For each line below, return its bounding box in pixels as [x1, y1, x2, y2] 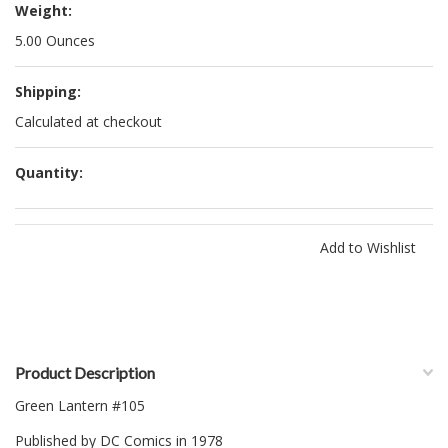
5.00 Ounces [15, 31, 95, 50]
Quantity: [15, 163, 83, 182]
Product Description [15, 363, 155, 382]
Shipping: [15, 82, 81, 101]
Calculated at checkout [15, 112, 162, 131]
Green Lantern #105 [15, 396, 145, 415]
